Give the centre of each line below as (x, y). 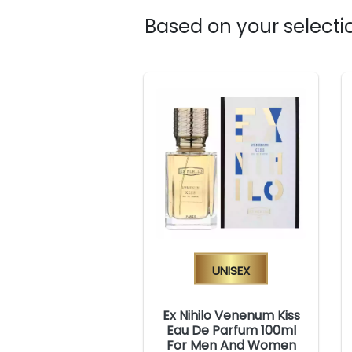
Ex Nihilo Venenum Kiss (231, 315)
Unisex (231, 269)
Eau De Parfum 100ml (231, 330)
